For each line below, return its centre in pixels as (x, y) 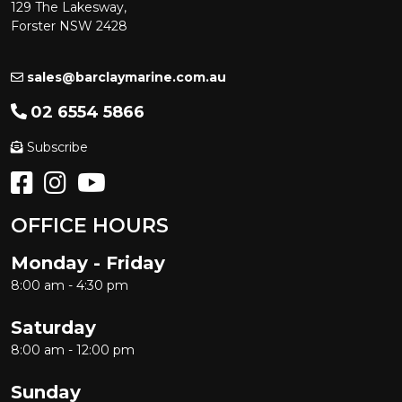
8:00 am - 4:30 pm (70, 285)
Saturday (53, 328)
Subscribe (57, 147)
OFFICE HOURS (90, 226)
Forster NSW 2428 (69, 26)
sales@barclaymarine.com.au (127, 77)
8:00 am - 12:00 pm (73, 350)
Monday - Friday (88, 263)
